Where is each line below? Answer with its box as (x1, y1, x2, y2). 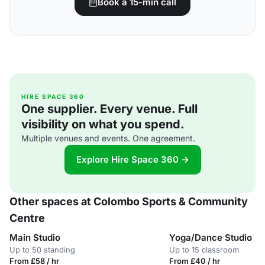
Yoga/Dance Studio (169, 232, 252, 243)
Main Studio (9, 232, 60, 243)
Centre (9, 212, 45, 224)
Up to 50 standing (9, 245, 75, 254)
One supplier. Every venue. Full (21, 102, 198, 116)
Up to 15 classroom (169, 245, 239, 254)
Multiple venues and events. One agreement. (21, 133, 195, 143)
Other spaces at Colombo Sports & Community (9, 195, 248, 208)
